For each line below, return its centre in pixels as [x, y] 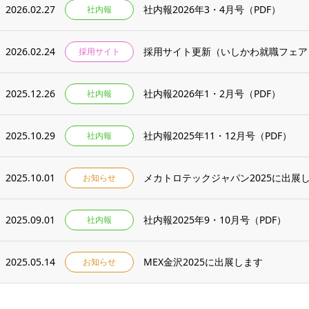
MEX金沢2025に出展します [203, 262]
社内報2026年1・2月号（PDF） [212, 93]
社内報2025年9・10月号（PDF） [215, 220]
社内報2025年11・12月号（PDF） [218, 136]
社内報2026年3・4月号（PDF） [212, 9]
